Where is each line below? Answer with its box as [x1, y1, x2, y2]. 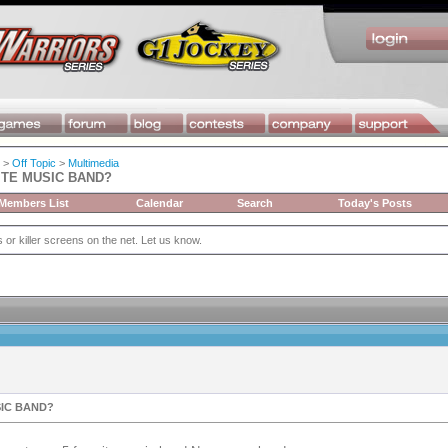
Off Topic [12, 157, 56, 169]
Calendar [136, 197, 183, 209]
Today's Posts [338, 197, 412, 209]
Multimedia [68, 157, 119, 169]
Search [237, 197, 273, 209]
